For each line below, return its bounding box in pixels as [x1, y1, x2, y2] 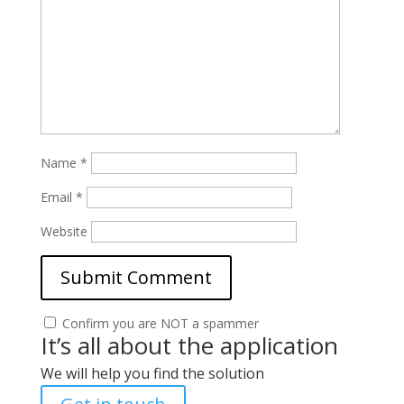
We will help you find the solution [40, 363, 264, 383]
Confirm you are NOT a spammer [58, 315, 259, 332]
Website [40, 223, 87, 240]
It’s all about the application [40, 329, 338, 362]
